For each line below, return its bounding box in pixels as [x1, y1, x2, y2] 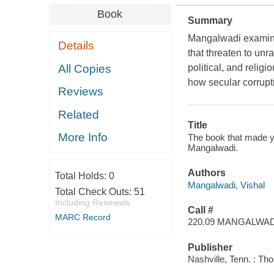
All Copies [58, 62, 112, 75]
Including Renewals [54, 197, 130, 207]
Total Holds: [54, 170, 109, 181]
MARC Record [54, 212, 111, 222]
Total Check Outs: [54, 186, 134, 197]
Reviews [58, 85, 104, 98]
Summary [187, 15, 232, 26]
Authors [187, 168, 226, 179]
